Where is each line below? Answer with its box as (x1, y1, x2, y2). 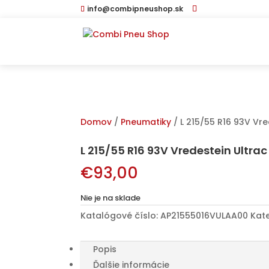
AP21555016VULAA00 (160, 210, 249, 222)
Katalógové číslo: (80, 210, 161, 222)
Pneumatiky (121, 116, 172, 128)
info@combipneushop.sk (87, 4, 184, 14)
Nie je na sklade (80, 192, 141, 204)
